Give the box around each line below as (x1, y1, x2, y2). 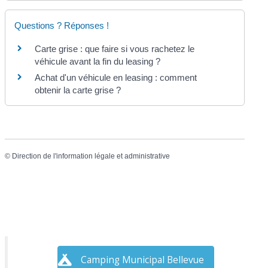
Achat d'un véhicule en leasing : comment (35, 72, 197, 83)
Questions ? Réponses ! (14, 20, 109, 31)
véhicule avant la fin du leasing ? (35, 56, 161, 67)
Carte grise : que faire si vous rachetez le (35, 44, 195, 54)
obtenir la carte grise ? (35, 85, 121, 96)
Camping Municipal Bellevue (81, 253, 204, 267)
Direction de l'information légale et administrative (12, 151, 170, 160)
